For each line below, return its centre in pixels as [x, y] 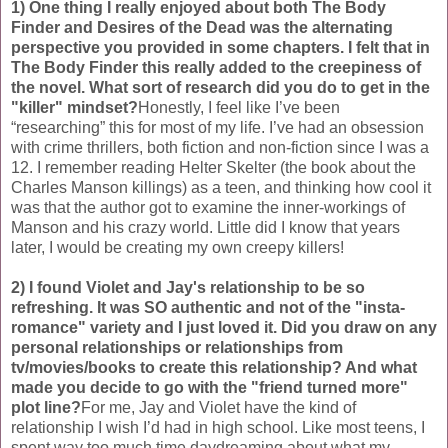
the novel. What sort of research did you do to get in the [220, 87]
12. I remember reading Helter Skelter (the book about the [213, 167]
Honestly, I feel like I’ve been [239, 107]
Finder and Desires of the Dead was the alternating [202, 27]
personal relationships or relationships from [177, 347]
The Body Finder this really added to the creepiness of [216, 67]
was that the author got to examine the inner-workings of [208, 207]
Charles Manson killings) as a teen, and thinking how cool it [221, 187]
